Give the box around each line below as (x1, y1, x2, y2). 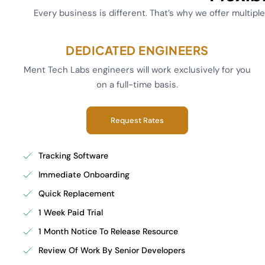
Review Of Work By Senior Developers (38, 245, 185, 256)
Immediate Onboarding (38, 169, 130, 180)
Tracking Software (38, 150, 108, 161)
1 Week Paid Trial (38, 207, 103, 218)
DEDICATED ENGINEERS (66, 43, 209, 57)
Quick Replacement (38, 188, 115, 199)
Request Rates (110, 115, 164, 125)
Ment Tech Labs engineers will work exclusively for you (23, 64, 251, 76)
